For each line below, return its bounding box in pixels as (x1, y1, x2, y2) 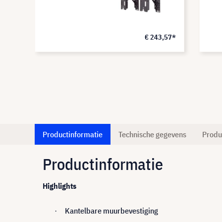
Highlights (43, 181, 76, 191)
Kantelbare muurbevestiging (65, 206, 158, 216)
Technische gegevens (118, 129, 186, 139)
